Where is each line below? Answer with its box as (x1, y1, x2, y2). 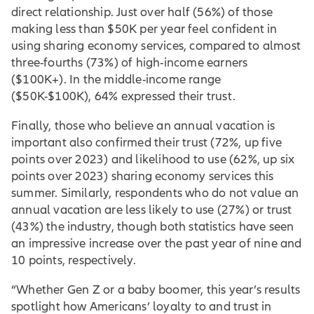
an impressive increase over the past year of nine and (11, 235, 302, 251)
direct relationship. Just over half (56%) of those (11, 4, 273, 20)
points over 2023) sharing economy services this (11, 168, 274, 184)
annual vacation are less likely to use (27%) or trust (11, 202, 292, 217)
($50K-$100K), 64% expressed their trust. (11, 88, 236, 104)
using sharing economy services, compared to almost (11, 38, 301, 53)
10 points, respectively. (11, 252, 136, 268)
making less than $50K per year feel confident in (11, 21, 278, 36)
